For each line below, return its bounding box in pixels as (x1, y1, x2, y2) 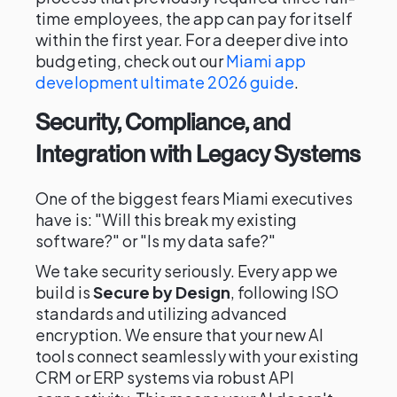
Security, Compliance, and (35, 108, 292, 136)
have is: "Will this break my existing (35, 209, 298, 230)
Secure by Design (92, 282, 231, 302)
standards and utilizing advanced (35, 303, 288, 323)
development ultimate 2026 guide (35, 72, 295, 92)
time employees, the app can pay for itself (35, 8, 354, 28)
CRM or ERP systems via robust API (35, 367, 295, 387)
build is (35, 282, 93, 302)
